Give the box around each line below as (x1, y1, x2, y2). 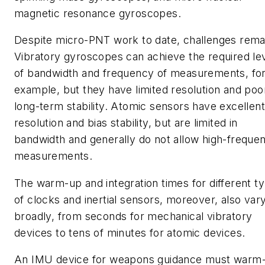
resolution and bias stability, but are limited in (14, 117, 238, 130)
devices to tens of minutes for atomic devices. (14, 226, 245, 239)
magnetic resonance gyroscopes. (14, 7, 181, 20)
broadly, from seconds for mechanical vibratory (14, 209, 253, 222)
